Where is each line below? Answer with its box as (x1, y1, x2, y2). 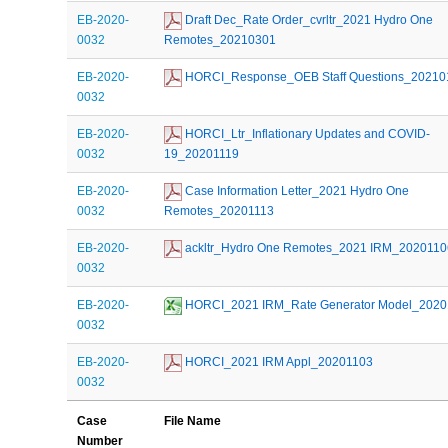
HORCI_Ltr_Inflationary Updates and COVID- (182, 126, 431, 141)
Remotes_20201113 (164, 203, 275, 218)
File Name (164, 413, 222, 428)
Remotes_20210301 (164, 32, 277, 47)
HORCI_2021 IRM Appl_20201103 (182, 354, 374, 369)
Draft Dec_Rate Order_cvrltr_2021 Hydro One (182, 12, 434, 27)
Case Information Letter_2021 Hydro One (182, 183, 410, 198)
